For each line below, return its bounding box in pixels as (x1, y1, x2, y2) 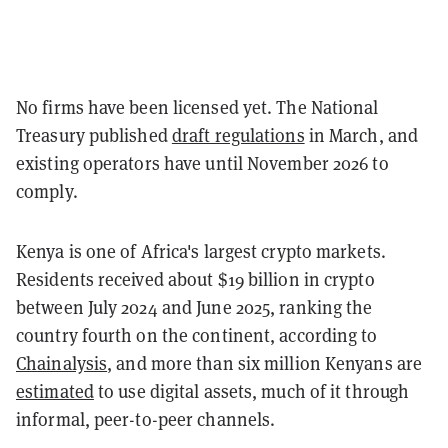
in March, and (304, 123, 419, 147)
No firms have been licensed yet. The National (16, 95, 379, 119)
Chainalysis (16, 351, 108, 375)
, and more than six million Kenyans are (107, 351, 423, 375)
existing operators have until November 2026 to (16, 151, 389, 175)
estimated (16, 379, 94, 403)
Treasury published (16, 123, 172, 147)
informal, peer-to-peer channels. (16, 407, 276, 431)
